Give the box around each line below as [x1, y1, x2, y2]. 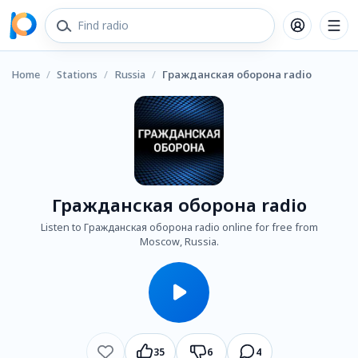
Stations [57, 67, 97, 82]
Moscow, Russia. [139, 235, 219, 249]
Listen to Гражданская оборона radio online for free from [40, 221, 318, 234]
